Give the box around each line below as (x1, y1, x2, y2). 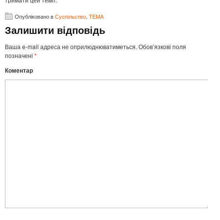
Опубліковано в (15, 12, 55, 21)
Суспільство (55, 12, 86, 21)
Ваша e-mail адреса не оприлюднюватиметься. (5, 42, 137, 51)
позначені (5, 51, 34, 60)
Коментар (5, 66, 33, 75)
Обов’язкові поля (137, 42, 186, 51)
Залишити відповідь (5, 23, 105, 37)
